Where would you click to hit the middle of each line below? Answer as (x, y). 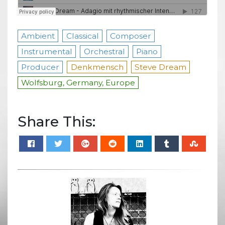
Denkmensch (97, 67)
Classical (82, 36)
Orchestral (104, 51)
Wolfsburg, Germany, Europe (78, 82)
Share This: (57, 121)
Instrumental (47, 51)
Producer (40, 67)
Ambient (38, 36)
